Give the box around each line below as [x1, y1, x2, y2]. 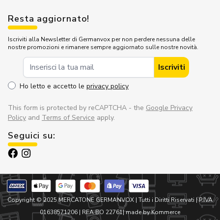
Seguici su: [8, 130, 55, 142]
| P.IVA [194, 196, 213, 204]
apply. [95, 113, 115, 123]
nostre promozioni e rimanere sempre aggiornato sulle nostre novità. [8, 43, 198, 52]
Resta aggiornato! [8, 13, 90, 25]
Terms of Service [42, 113, 95, 123]
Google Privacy [146, 103, 192, 113]
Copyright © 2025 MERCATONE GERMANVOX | [7, 196, 138, 204]
